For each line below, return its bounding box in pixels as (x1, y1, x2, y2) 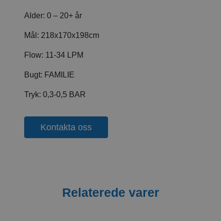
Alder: (24, 11, 45, 20)
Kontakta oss (40, 122, 92, 132)
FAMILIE (44, 70, 74, 79)
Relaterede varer (62, 185, 159, 199)
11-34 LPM (43, 50, 83, 59)
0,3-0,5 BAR (43, 90, 86, 99)
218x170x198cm (39, 31, 99, 39)
